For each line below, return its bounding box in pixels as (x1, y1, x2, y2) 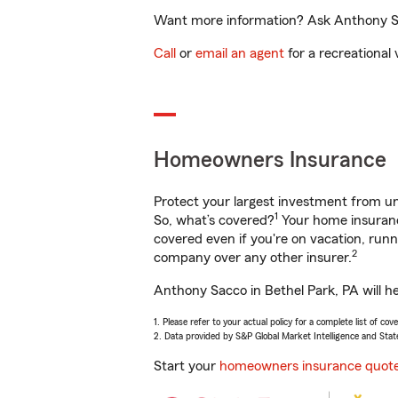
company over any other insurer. (154, 251, 352, 265)
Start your (154, 359, 219, 373)
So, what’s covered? (154, 213, 275, 227)
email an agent (195, 46, 284, 60)
